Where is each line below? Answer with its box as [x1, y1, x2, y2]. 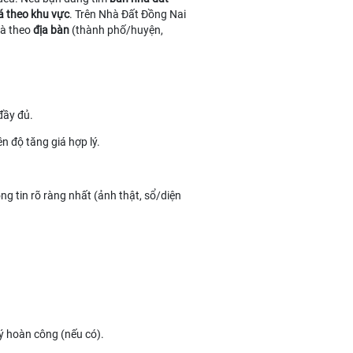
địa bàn [33, 24, 69, 36]
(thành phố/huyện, [69, 24, 163, 36]
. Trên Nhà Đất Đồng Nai [69, 8, 186, 20]
